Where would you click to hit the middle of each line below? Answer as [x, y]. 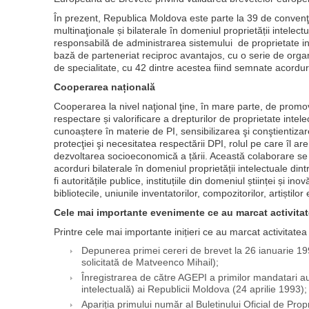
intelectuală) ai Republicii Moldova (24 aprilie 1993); [194, 290]
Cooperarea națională [104, 87]
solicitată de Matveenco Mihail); [150, 263]
